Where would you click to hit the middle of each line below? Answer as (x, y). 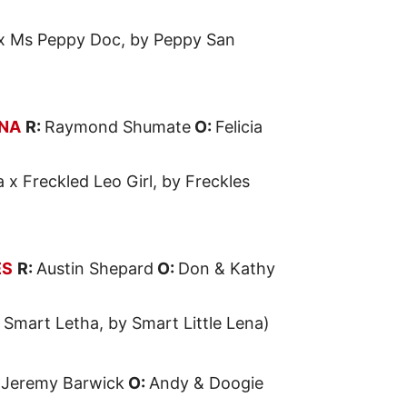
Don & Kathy (227, 269)
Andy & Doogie (206, 383)
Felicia (239, 127)
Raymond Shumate (118, 127)
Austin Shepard (95, 269)
